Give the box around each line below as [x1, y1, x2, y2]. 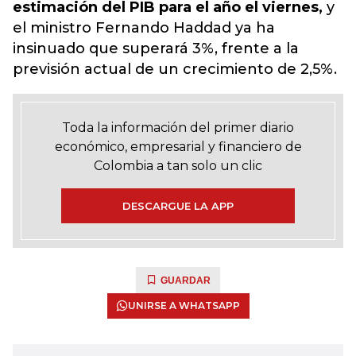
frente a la [218, 40, 299, 57]
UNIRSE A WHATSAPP [127, 300, 240, 311]
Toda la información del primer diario [62, 120, 294, 135]
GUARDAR [161, 275, 211, 286]
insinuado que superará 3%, [13, 40, 218, 57]
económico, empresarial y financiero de [54, 139, 302, 154]
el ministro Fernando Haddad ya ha [13, 19, 275, 37]
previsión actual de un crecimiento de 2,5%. [13, 60, 337, 78]
